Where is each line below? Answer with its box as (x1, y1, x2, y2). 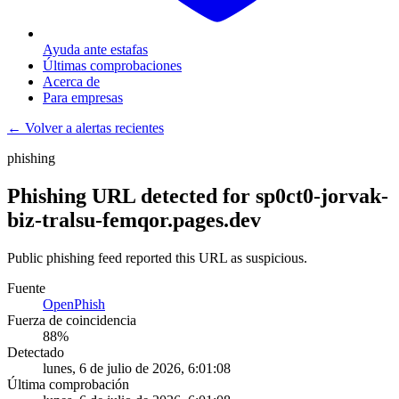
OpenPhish (43, 296, 105, 312)
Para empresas (43, 90, 123, 105)
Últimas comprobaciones (43, 58, 182, 73)
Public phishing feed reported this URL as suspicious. (7, 249, 307, 265)
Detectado (7, 344, 64, 360)
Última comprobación (7, 376, 129, 392)
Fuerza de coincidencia (7, 312, 136, 328)
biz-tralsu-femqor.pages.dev (7, 208, 261, 232)
